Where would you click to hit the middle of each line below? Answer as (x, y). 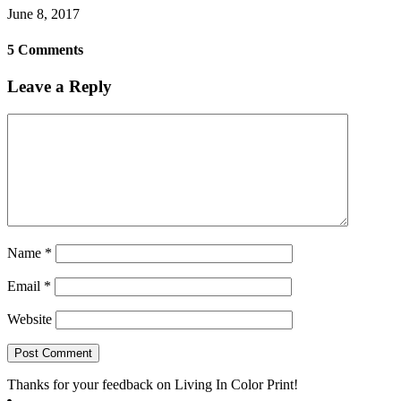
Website (30, 319)
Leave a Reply (60, 86)
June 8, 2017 (43, 14)
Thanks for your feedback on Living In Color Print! (153, 384)
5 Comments (45, 49)
